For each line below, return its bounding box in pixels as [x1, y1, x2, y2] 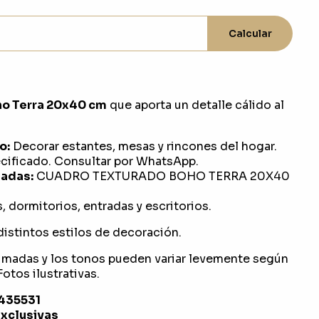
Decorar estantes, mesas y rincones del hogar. [9, 139, 277, 154]
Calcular [228, 27, 272, 40]
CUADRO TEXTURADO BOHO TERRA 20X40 [33, 169, 290, 184]
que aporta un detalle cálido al [106, 98, 284, 113]
